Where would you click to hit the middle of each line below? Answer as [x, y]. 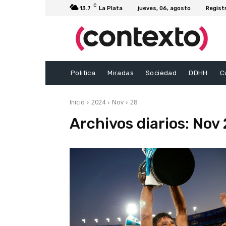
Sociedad [161, 73]
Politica [83, 73]
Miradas [121, 73]
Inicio [77, 102]
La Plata [111, 8]
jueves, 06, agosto [164, 8]
